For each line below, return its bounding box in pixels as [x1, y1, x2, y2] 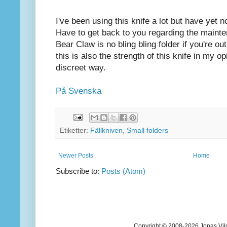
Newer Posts [58, 152, 93, 159]
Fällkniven [90, 126, 123, 134]
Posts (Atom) [101, 166, 145, 175]
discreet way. [56, 63, 106, 73]
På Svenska [56, 86, 101, 96]
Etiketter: [60, 126, 90, 134]
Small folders [127, 126, 168, 134]
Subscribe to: [56, 166, 101, 175]
